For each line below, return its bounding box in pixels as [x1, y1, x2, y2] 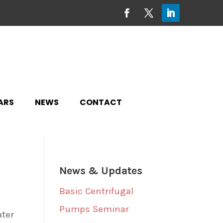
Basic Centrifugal [59, 185, 134, 197]
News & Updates [59, 164, 143, 177]
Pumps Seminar [59, 203, 129, 215]
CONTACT [80, 97, 122, 108]
